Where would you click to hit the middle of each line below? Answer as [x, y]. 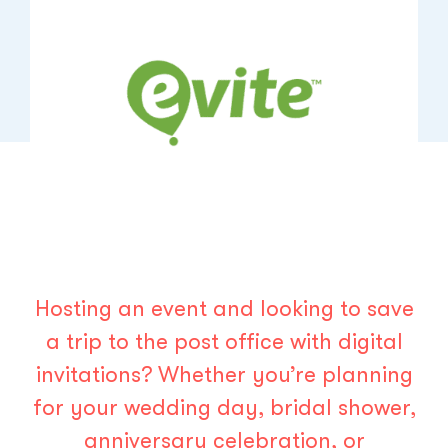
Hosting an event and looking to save [224, 309]
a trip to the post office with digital [224, 342]
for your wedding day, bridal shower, [224, 408]
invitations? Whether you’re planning [224, 375]
